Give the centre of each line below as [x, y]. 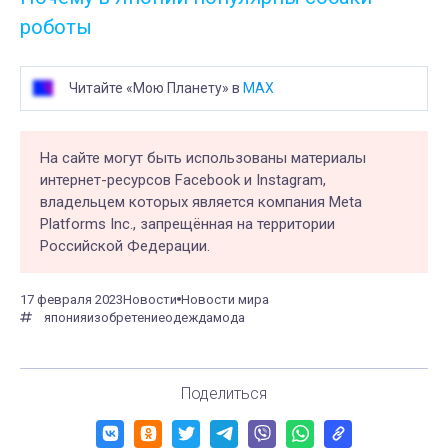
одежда [189, 317]
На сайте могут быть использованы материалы [203, 157]
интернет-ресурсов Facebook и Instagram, [183, 179]
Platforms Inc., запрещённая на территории [187, 223]
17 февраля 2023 [71, 299]
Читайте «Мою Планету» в [156, 87]
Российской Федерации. [125, 245]
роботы [56, 26]
